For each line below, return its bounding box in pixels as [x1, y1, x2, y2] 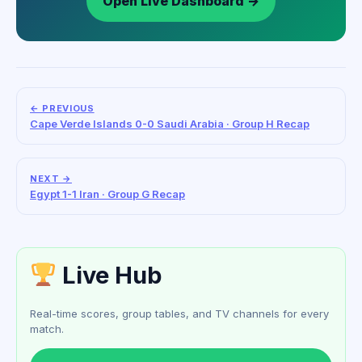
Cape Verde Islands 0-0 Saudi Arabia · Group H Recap [30, 117, 309, 131]
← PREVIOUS [30, 103, 95, 115]
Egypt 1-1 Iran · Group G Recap [30, 187, 185, 201]
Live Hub [57, 261, 162, 290]
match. [30, 322, 64, 336]
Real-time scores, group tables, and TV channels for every [30, 307, 329, 321]
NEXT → [30, 173, 72, 185]
